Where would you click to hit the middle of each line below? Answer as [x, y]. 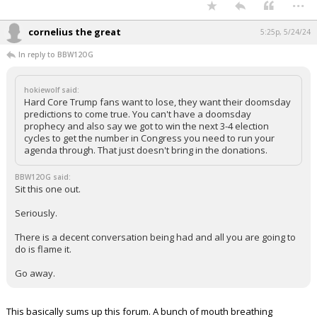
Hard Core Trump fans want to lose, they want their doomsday [157, 102]
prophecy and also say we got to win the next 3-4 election [146, 126]
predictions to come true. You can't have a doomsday [138, 114]
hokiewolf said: [52, 90]
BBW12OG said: [43, 177]
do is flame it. [43, 249]
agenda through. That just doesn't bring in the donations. [146, 150]
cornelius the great [75, 32]
